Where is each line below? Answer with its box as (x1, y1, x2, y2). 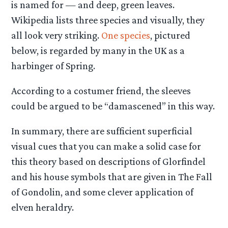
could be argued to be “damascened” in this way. (11, 100, 215, 111)
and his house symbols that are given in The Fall (11, 171, 213, 183)
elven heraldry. (11, 202, 74, 213)
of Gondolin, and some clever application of (11, 186, 194, 198)
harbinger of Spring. (11, 60, 96, 71)
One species (101, 29, 151, 41)
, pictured (150, 29, 191, 41)
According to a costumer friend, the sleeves (11, 84, 191, 96)
